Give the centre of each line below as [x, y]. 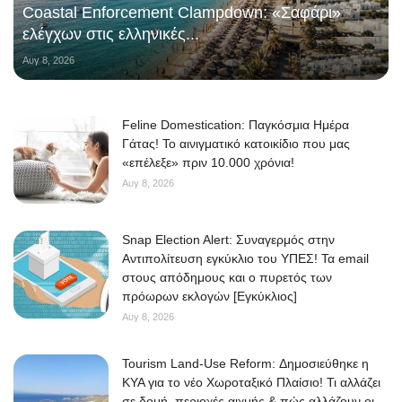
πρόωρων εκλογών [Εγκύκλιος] [210, 296]
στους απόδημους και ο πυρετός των [227, 277]
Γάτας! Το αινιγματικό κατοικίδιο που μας [236, 143]
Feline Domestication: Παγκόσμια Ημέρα [236, 124]
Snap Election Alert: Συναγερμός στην [228, 239]
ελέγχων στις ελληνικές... [111, 34]
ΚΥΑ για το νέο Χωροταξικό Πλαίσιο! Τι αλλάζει [251, 382]
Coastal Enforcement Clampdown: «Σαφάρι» [182, 12]
